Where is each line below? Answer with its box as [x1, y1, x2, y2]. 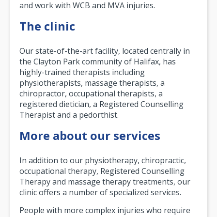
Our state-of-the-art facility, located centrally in [19, 45, 190, 56]
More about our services [19, 127, 160, 143]
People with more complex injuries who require [19, 204, 190, 216]
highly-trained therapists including [19, 66, 145, 77]
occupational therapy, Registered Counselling [19, 165, 185, 176]
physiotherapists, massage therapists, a [19, 77, 165, 88]
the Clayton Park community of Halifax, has [19, 56, 176, 67]
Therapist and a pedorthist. [19, 109, 121, 120]
